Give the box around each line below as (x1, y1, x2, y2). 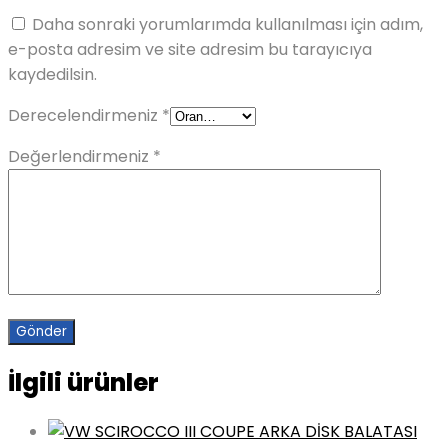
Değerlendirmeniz (8, 144, 153, 168)
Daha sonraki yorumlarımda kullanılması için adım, (32, 12, 423, 36)
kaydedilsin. (8, 62, 97, 86)
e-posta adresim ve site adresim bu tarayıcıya (8, 37, 372, 61)
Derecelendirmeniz (8, 103, 162, 127)
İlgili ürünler (8, 365, 159, 399)
